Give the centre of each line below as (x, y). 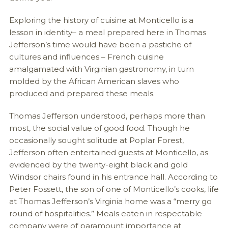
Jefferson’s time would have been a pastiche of (100, 44)
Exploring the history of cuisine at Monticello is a (101, 20)
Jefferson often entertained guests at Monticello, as (108, 152)
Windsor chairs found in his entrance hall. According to (113, 177)
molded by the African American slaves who (94, 81)
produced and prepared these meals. (82, 93)
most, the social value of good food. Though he (99, 128)
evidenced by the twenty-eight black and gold (98, 164)
